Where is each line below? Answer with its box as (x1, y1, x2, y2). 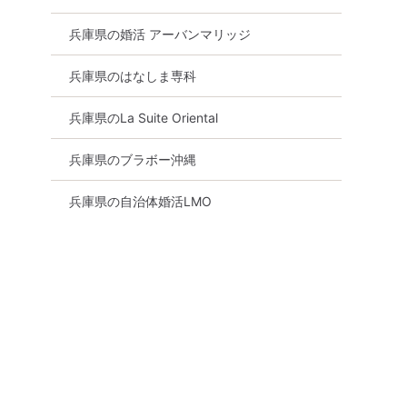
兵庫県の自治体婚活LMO (69, 193, 212, 209)
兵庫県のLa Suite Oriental (69, 109, 218, 125)
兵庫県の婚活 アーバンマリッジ (69, 25, 251, 42)
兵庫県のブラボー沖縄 (69, 151, 196, 167)
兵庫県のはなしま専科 (69, 67, 196, 84)
